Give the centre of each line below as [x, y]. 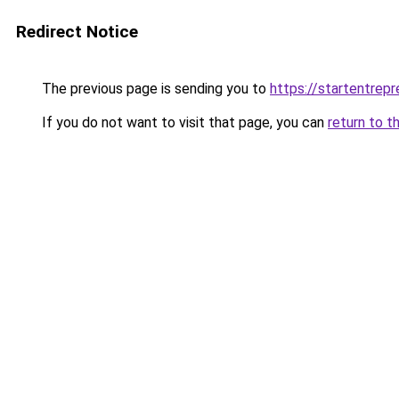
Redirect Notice [77, 32]
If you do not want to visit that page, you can [183, 122]
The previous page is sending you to [154, 89]
